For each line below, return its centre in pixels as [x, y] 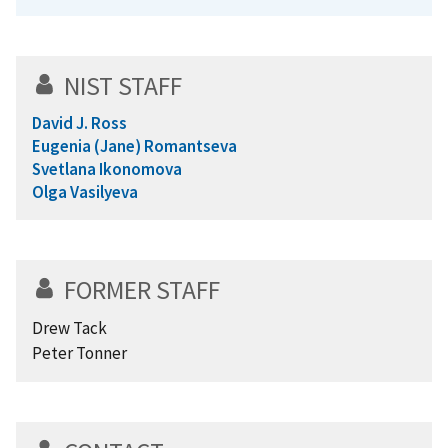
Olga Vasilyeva [85, 191]
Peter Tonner [79, 352]
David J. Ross [79, 122]
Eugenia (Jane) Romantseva [134, 145]
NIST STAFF [123, 85]
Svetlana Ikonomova [107, 168]
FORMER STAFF [142, 289]
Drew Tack [69, 327]
